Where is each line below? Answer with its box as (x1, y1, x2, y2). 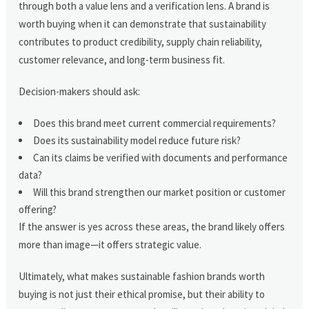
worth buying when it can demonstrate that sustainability (19, 17, 267, 30)
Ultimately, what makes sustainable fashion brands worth (19, 269, 266, 283)
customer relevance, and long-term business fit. (19, 52, 226, 66)
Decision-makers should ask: (19, 84, 141, 98)
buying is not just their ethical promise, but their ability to (19, 287, 266, 301)
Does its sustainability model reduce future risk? (33, 133, 241, 147)
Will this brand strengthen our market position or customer (33, 185, 286, 199)
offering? (19, 202, 57, 216)
